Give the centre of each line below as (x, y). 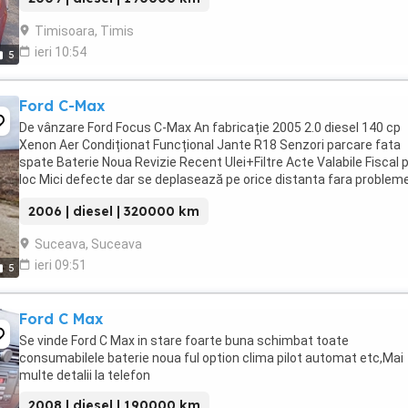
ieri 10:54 (61, 52)
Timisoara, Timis (84, 31)
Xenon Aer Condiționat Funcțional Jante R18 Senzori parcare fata (210, 145)
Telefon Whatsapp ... (79, 197)
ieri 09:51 (61, 265)
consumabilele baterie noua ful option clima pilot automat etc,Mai (211, 358)
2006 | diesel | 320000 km (114, 211)
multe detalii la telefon (85, 375)
